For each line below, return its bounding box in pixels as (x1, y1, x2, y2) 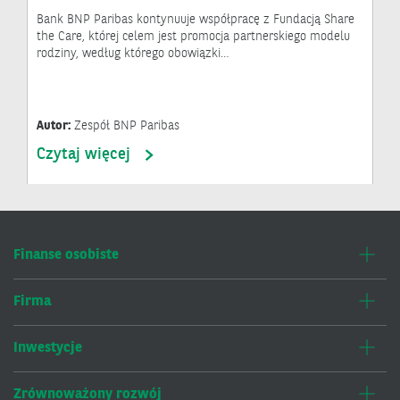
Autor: (37, 120, 74, 133)
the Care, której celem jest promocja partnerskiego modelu (37, 30, 350, 44)
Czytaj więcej (37, 146, 130, 163)
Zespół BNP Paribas (74, 120, 179, 133)
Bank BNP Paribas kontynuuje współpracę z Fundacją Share (37, 13, 354, 27)
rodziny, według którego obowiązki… (37, 47, 229, 61)
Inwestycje (13, 341, 82, 356)
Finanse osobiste (13, 248, 119, 263)
